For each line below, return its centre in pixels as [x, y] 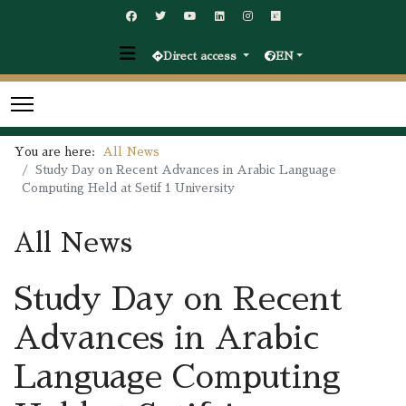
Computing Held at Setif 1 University [128, 188]
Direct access [201, 56]
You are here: [58, 152]
